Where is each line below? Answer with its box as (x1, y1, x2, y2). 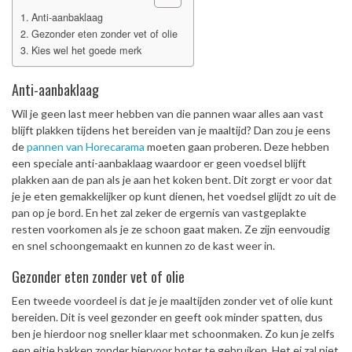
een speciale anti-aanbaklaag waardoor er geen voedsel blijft (12, 156, 306, 170)
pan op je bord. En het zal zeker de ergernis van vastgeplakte (12, 206, 306, 219)
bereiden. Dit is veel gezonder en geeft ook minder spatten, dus (12, 310, 323, 324)
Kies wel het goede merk (31, 43, 141, 57)
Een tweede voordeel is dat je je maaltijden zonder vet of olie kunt (12, 294, 333, 307)
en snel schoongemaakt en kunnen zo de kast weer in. (12, 239, 275, 252)
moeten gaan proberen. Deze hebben (145, 140, 329, 153)
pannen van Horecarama (27, 140, 145, 153)
